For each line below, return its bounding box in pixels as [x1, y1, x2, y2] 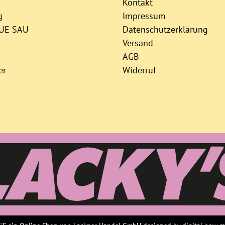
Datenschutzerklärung [123, 23, 208, 35]
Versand [123, 37, 153, 49]
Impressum [123, 10, 166, 22]
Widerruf [123, 64, 156, 76]
